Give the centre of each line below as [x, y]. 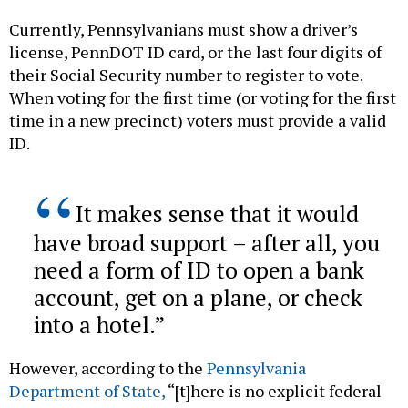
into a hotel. [94, 324]
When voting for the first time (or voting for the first [203, 97]
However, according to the [108, 367]
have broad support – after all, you [206, 242]
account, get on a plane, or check [198, 297]
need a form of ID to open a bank [199, 270]
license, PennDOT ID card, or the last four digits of [195, 51]
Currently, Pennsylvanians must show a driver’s [184, 29]
